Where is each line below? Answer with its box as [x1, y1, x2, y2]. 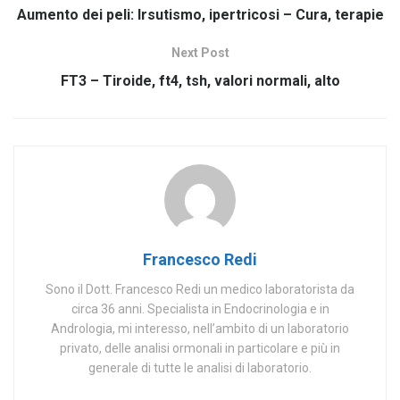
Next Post [171, 46, 229, 61]
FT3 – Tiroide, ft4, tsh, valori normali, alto [60, 72, 340, 90]
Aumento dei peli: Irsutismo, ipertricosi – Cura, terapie [16, 6, 384, 24]
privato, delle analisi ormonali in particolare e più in [60, 341, 340, 356]
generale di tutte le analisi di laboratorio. [88, 361, 312, 376]
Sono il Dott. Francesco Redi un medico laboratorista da [46, 282, 354, 297]
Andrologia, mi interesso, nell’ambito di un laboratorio [51, 321, 349, 337]
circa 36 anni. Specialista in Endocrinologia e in [71, 302, 329, 317]
